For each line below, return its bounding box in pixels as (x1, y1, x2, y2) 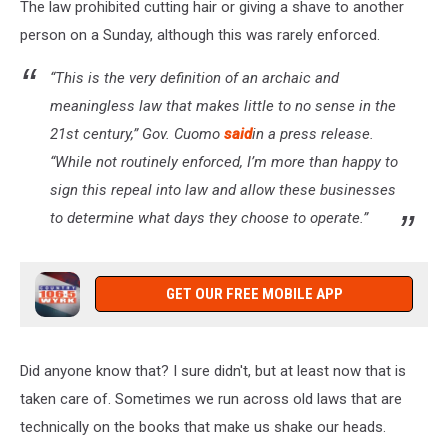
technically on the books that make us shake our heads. (20, 417, 386, 436)
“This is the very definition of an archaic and (50, 68, 339, 87)
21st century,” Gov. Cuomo (50, 124, 224, 143)
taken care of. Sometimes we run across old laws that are (20, 389, 402, 408)
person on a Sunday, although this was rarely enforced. (20, 25, 380, 44)
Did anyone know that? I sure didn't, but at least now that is (20, 361, 406, 380)
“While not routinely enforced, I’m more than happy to (50, 152, 398, 171)
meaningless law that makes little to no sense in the (50, 96, 396, 115)
